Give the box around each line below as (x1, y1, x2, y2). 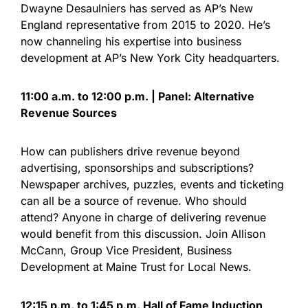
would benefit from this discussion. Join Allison (21, 227, 265, 241)
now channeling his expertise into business (21, 34, 241, 48)
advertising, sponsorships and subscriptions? (21, 161, 254, 175)
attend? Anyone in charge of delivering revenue (21, 210, 266, 224)
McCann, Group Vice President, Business (21, 243, 232, 257)
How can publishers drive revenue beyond (21, 144, 240, 158)
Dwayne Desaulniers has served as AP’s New (21, 1, 253, 15)
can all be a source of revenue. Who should (21, 194, 247, 208)
